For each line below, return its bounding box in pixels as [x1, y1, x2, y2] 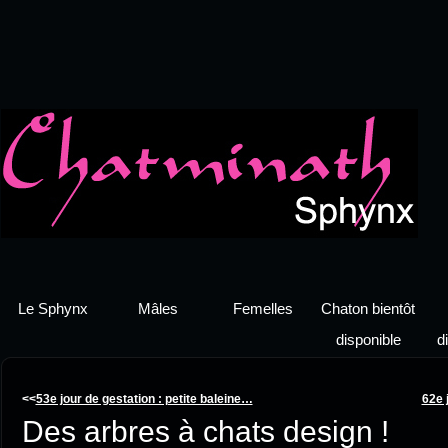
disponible [335, 331, 401, 348]
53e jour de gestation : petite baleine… [35, 392, 253, 406]
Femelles [233, 300, 293, 317]
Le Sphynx [18, 300, 88, 317]
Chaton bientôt [321, 300, 415, 317]
